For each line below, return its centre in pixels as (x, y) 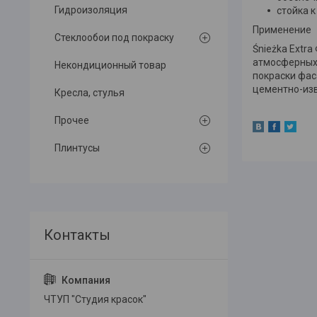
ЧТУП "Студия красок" (95, 300)
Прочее (72, 121)
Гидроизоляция (91, 10)
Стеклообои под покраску (114, 38)
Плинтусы (77, 148)
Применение (282, 29)
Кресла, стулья (90, 93)
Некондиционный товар (110, 65)
